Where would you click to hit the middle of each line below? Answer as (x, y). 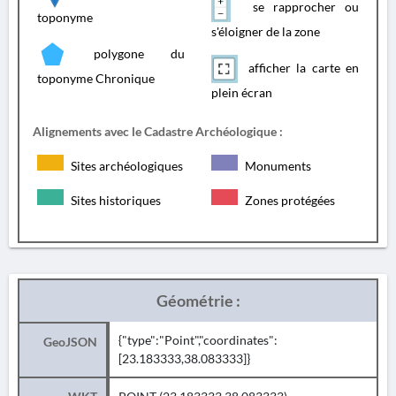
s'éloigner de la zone (266, 31)
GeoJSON (70, 342)
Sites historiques (114, 200)
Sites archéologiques (126, 166)
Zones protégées (289, 200)
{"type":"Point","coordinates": (198, 340)
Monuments (277, 166)
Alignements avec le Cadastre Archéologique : (158, 131)
